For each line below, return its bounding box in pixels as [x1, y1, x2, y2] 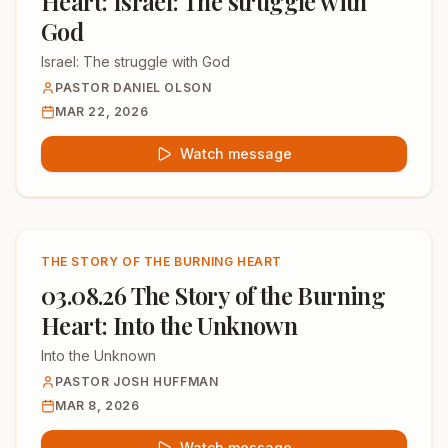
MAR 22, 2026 [55, 104, 149, 119]
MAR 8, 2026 [55, 398, 140, 413]
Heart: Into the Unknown [41, 309, 298, 341]
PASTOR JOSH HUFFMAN [55, 374, 219, 389]
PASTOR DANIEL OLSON [55, 80, 212, 95]
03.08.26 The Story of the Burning [41, 279, 386, 311]
